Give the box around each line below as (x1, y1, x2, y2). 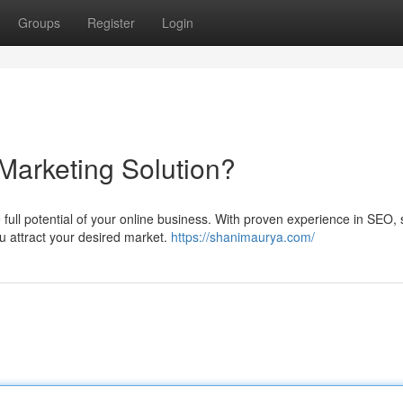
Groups (18, 13, 60, 31)
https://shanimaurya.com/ (171, 228, 315, 246)
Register (87, 13, 135, 31)
